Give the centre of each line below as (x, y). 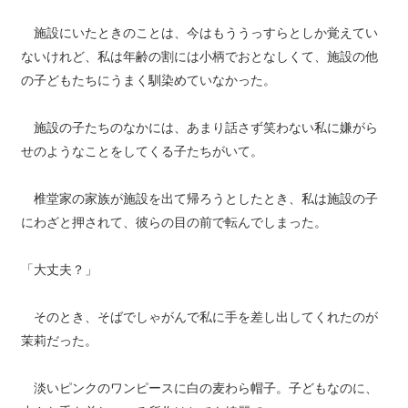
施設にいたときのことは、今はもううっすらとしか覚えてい (199, 33)
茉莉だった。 (59, 341)
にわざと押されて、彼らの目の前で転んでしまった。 (173, 222)
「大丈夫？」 (59, 270)
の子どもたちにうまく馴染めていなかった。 (148, 80)
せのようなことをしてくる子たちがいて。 (142, 151)
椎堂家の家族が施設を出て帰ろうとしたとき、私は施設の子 (199, 199)
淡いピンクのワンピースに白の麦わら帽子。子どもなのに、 (199, 388)
